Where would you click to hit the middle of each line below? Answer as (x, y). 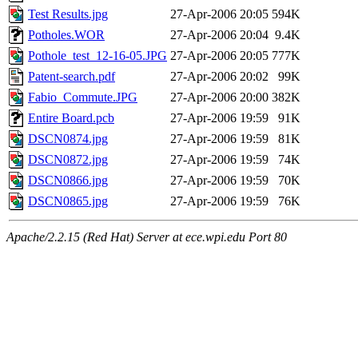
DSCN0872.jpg (68, 160)
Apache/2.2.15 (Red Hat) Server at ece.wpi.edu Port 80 (147, 237)
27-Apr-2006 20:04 (219, 35)
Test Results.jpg (68, 14)
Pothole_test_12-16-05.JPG (97, 56)
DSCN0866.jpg (68, 181)
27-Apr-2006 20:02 (219, 77)
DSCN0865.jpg (68, 201)
